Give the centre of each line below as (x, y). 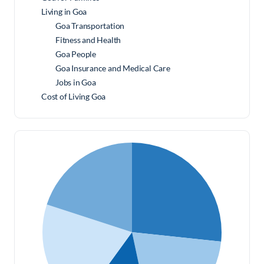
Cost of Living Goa (74, 96)
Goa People (76, 54)
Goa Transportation (90, 26)
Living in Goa (64, 11)
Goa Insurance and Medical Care (113, 68)
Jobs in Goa (76, 82)
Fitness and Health (88, 40)
